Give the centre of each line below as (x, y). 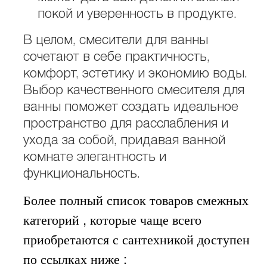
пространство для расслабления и (126, 124)
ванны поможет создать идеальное (131, 107)
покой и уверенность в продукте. (137, 15)
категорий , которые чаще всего (112, 219)
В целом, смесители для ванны (116, 40)
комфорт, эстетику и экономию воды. (135, 74)
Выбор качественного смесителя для (134, 90)
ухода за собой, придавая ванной (124, 140)
